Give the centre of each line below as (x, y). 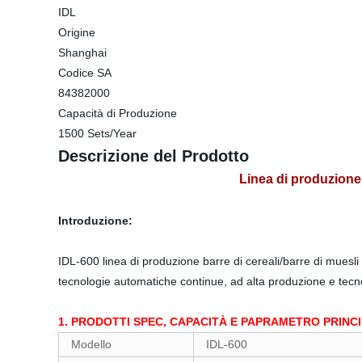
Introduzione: (95, 221)
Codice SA (85, 73)
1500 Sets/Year (97, 133)
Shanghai (82, 53)
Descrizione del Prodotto (154, 156)
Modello (95, 344)
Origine (77, 32)
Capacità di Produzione (118, 113)
